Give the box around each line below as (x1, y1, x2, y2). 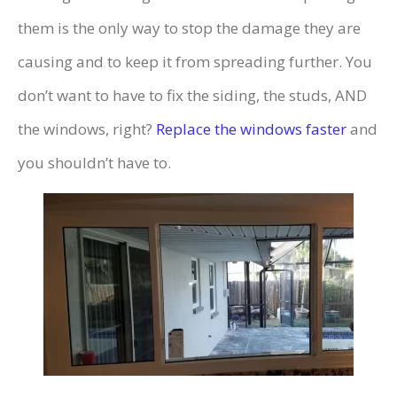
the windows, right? (18, 119, 156, 140)
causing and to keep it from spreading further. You (18, 51, 372, 73)
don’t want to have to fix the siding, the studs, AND (18, 85, 367, 106)
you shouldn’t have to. (18, 152, 171, 174)
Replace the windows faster (156, 119, 346, 140)
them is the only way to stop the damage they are (18, 18, 361, 39)
